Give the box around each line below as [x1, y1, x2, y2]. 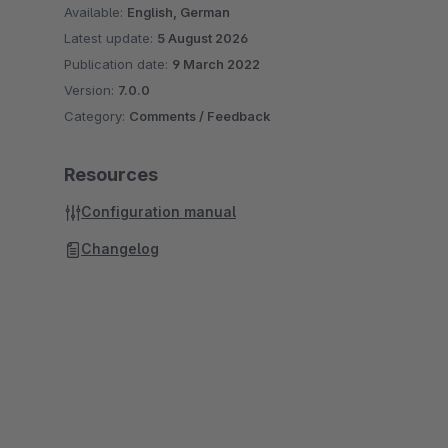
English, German [127, 4, 230, 20]
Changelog [81, 240, 159, 257]
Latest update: [64, 30, 157, 46]
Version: [64, 82, 118, 98]
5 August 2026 [157, 30, 248, 46]
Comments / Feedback [129, 108, 270, 124]
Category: [64, 108, 129, 124]
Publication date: [64, 56, 172, 72]
